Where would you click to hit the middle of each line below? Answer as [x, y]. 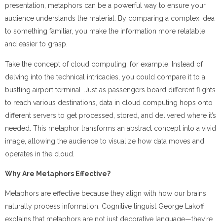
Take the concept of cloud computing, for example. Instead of [104, 64]
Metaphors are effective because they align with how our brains [106, 194]
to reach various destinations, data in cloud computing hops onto [109, 102]
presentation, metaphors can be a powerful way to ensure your [105, 6]
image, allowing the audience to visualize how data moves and [105, 141]
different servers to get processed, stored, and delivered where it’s [110, 115]
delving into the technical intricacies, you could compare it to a [105, 77]
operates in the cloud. [40, 154]
